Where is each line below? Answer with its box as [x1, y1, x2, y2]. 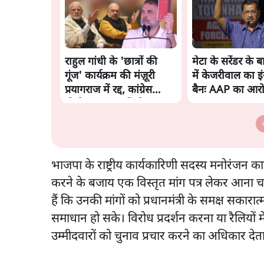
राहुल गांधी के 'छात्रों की [65, 55, 157, 69]
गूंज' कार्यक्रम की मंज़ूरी [65, 69, 155, 83]
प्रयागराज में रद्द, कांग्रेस [65, 83, 152, 97]
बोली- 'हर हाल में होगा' [65, 97, 156, 111]
